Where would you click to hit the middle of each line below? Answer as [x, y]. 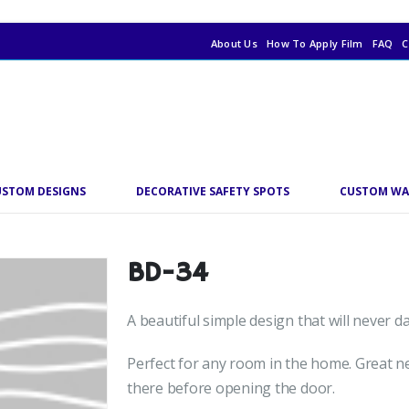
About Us [234, 43]
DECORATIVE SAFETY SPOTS [213, 191]
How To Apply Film [315, 43]
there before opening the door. [231, 388]
